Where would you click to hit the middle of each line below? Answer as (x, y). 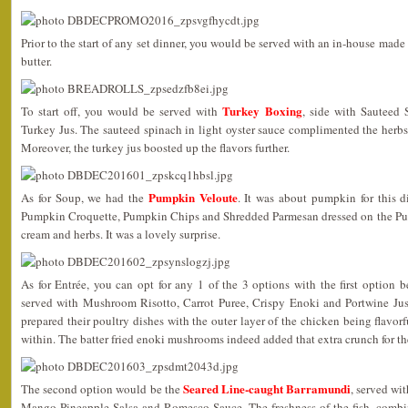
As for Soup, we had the (85, 197)
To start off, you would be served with (122, 111)
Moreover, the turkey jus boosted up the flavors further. (155, 147)
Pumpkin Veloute (193, 197)
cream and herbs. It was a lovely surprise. (121, 234)
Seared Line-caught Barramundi (267, 388)
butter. (36, 61)
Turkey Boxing (262, 110)
